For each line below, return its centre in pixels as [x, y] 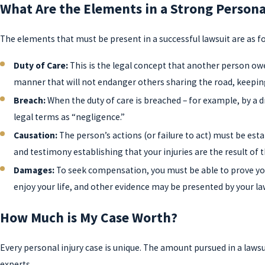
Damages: [34, 170]
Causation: [36, 135]
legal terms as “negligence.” [70, 117]
